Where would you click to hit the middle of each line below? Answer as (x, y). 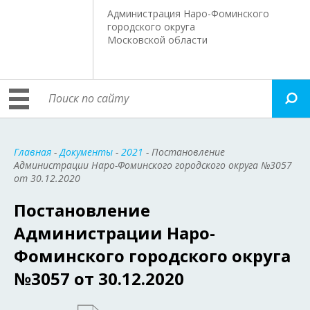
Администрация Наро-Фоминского (189, 13)
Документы (86, 152)
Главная (33, 152)
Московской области (158, 40)
